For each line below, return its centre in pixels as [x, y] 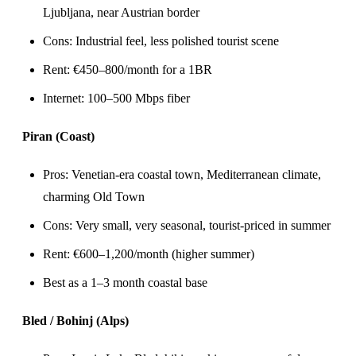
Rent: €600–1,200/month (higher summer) [149, 254]
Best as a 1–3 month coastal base [125, 282]
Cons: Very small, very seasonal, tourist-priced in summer [187, 225]
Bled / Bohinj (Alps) [75, 321]
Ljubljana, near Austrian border [121, 12]
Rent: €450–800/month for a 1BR [128, 70]
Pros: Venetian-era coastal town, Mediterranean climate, [182, 174]
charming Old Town [94, 197]
